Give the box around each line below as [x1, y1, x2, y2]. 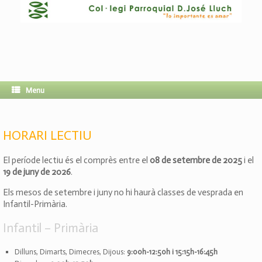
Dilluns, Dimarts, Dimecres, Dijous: [14, 247, 127, 256]
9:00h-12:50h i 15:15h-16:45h [126, 247, 218, 256]
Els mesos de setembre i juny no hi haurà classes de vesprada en [3, 187, 243, 198]
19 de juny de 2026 [3, 167, 71, 178]
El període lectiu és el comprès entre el [3, 155, 150, 166]
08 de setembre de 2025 [150, 155, 242, 166]
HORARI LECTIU [3, 127, 92, 144]
